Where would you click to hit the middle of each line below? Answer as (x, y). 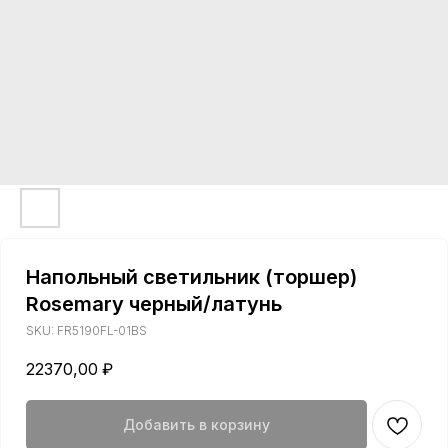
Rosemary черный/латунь (154, 304)
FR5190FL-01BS (102, 330)
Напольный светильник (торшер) (191, 277)
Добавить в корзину (196, 425)
